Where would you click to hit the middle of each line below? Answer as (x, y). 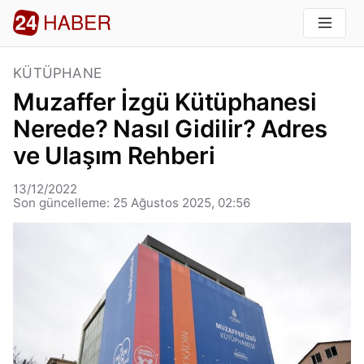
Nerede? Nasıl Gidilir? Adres (170, 129)
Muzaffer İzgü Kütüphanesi (165, 102)
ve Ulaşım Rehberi (114, 156)
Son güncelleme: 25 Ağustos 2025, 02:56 (132, 203)
